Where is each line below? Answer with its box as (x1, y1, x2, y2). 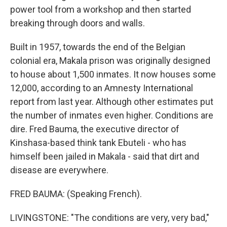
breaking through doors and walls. (10, 18, 145, 28)
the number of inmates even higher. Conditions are (10, 110, 213, 121)
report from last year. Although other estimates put (10, 96, 213, 107)
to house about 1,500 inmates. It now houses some (10, 69, 216, 80)
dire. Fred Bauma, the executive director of (10, 124, 179, 134)
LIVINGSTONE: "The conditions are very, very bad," (10, 212, 209, 223)
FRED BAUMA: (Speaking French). (10, 188, 142, 199)
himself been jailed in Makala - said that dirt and (10, 151, 199, 162)
